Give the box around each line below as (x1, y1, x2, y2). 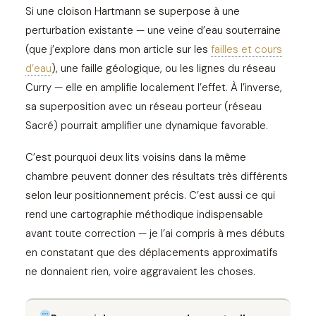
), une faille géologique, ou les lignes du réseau (51, 61, 276, 75)
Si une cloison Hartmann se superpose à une (25, 4, 240, 18)
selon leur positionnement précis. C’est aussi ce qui (25, 188, 275, 202)
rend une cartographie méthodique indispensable (25, 207, 263, 221)
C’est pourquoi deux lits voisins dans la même (25, 150, 246, 164)
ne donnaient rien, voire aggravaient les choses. (25, 264, 255, 279)
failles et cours (211, 42, 282, 56)
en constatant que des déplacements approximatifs (25, 245, 278, 260)
